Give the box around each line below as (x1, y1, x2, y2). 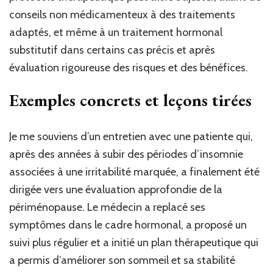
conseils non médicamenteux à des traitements (9, 7, 235, 21)
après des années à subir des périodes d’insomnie (9, 147, 243, 161)
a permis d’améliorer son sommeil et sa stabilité (9, 253, 235, 267)
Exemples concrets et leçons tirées (9, 88, 252, 111)
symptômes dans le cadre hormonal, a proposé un (9, 218, 247, 232)
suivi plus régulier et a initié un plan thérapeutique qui (9, 235, 258, 249)
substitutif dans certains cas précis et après (9, 43, 215, 57)
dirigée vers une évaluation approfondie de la (9, 182, 222, 196)
